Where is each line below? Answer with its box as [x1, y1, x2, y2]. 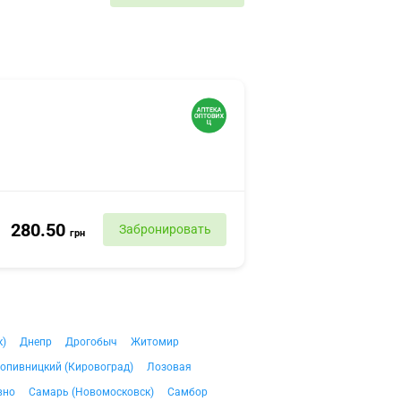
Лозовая [147, 361, 192, 373]
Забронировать [118, 222, 211, 236]
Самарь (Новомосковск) [29, 386, 154, 398]
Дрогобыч [65, 336, 117, 348]
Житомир [131, 336, 179, 348]
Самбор [167, 386, 208, 398]
